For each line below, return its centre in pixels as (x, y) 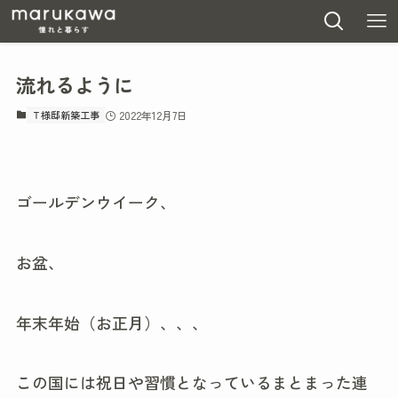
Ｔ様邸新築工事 (66, 115)
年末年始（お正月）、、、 (111, 322)
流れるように (74, 85)
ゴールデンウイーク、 (96, 201)
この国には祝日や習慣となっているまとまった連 (191, 382)
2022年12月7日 (153, 115)
